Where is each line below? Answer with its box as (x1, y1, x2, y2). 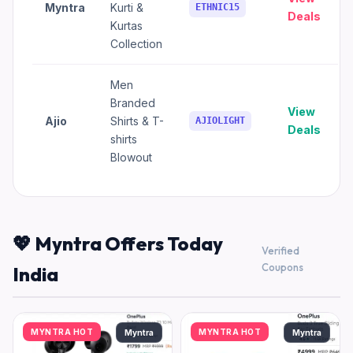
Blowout (110, 150, 152, 164)
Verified (262, 244, 300, 257)
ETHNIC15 (195, 2, 240, 13)
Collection (110, 37, 162, 50)
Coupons (262, 261, 304, 273)
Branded (110, 96, 155, 110)
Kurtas (110, 19, 143, 32)
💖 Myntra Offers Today (13, 232, 223, 255)
